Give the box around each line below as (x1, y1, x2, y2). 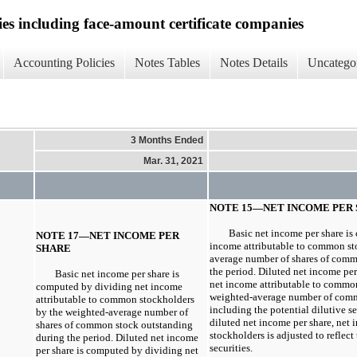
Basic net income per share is (55, 267, 179, 280)
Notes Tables (135, 56, 200, 70)
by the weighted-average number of (36, 305, 188, 318)
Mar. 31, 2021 (143, 155, 203, 167)
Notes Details (220, 56, 288, 70)
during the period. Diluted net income (36, 331, 198, 343)
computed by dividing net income (36, 280, 182, 292)
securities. (210, 341, 253, 354)
